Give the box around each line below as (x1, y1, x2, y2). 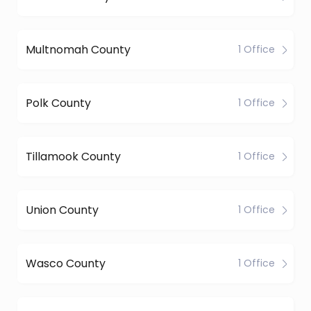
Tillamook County (26, 148, 121, 165)
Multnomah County (26, 41, 131, 58)
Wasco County (26, 255, 106, 271)
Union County (26, 201, 99, 218)
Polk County (26, 94, 91, 111)
